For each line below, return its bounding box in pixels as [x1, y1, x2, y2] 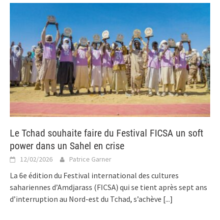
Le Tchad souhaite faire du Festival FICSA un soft [10, 127, 203, 139]
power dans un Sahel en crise [10, 139, 124, 152]
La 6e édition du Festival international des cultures [10, 170, 179, 180]
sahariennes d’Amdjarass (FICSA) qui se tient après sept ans [10, 182, 207, 192]
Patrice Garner [69, 154, 111, 164]
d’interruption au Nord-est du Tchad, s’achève [10, 193, 163, 204]
